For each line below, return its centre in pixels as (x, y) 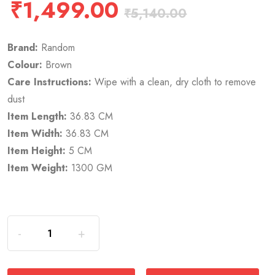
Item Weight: (38, 168)
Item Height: (37, 151)
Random (57, 48)
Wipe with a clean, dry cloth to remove (174, 82)
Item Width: (35, 134)
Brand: (23, 48)
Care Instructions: (50, 82)
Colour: (25, 65)
